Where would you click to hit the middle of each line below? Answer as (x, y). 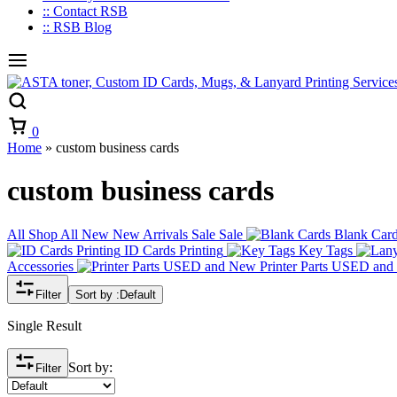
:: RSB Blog (77, 27)
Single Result (44, 325)
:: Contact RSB (85, 11)
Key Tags (326, 250)
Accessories (40, 266)
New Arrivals (150, 234)
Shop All (53, 234)
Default (138, 294)
